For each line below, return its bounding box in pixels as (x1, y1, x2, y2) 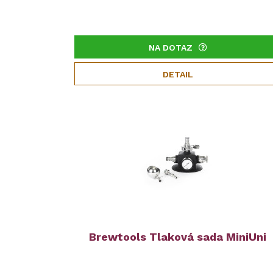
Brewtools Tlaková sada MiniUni (89, 230, 267, 243)
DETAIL (162, 69, 193, 79)
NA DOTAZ (148, 43, 193, 52)
